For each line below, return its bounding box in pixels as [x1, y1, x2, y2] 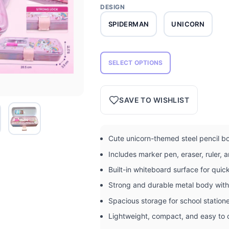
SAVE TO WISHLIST [119, 96, 190, 105]
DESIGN [100, 3, 125, 11]
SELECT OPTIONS [108, 59, 163, 67]
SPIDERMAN [108, 19, 149, 28]
